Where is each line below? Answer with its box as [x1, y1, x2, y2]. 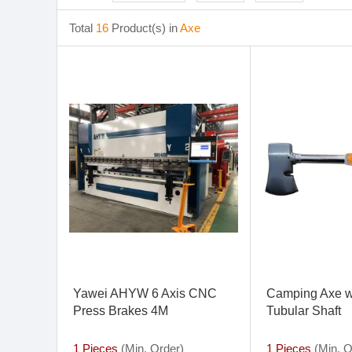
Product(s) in [112, 21, 180, 35]
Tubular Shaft [266, 304, 341, 317]
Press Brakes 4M [73, 304, 168, 317]
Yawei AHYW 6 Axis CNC [73, 287, 217, 300]
